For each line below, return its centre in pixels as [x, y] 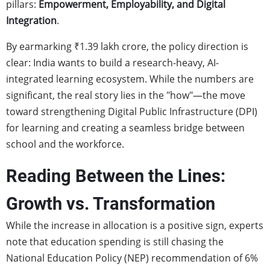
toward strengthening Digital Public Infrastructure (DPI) [132, 111]
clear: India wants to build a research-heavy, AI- [112, 63]
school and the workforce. [65, 144]
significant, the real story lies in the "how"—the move [126, 95]
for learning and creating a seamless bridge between [125, 128]
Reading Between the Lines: [116, 176]
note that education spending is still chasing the [115, 242]
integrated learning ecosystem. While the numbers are [130, 79]
